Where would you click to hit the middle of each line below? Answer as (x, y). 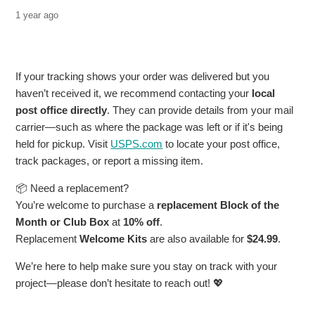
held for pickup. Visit (63, 144)
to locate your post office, (221, 144)
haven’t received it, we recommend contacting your (134, 94)
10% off (142, 222)
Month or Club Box (63, 222)
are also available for (197, 239)
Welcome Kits (114, 239)
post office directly (62, 110)
